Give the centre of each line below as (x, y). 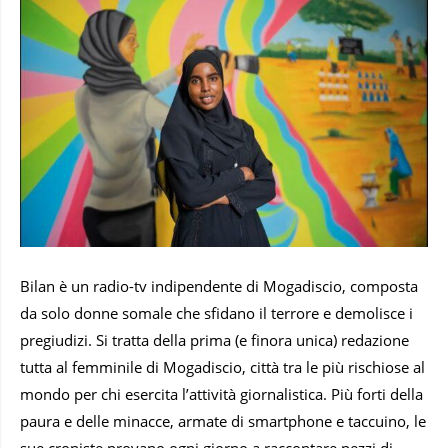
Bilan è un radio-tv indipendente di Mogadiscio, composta (219, 285)
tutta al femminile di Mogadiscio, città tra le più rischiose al (222, 366)
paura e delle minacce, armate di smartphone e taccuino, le (223, 420)
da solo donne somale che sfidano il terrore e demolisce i (216, 312)
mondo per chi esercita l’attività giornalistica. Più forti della (221, 393)
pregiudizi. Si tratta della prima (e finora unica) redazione (214, 339)
